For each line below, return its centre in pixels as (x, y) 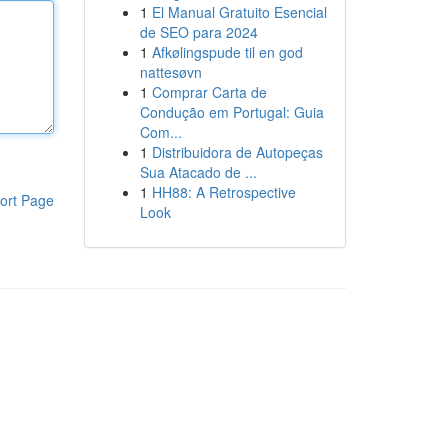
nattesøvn (170, 72)
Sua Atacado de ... (198, 172)
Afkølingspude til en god (227, 52)
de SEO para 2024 (198, 32)
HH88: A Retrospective (223, 192)
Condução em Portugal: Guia (231, 112)
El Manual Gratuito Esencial (239, 12)
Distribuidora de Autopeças (237, 152)
